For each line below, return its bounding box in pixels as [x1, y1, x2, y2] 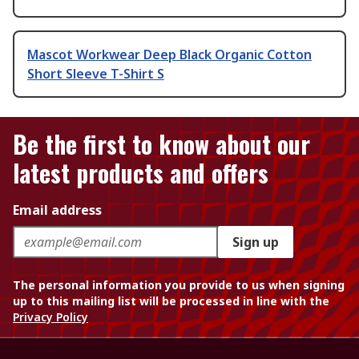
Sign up [232, 233, 279, 252]
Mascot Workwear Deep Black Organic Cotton [27, 46, 312, 64]
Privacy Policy [13, 309, 88, 325]
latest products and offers [13, 155, 268, 192]
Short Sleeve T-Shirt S [27, 65, 164, 83]
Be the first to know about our [13, 126, 310, 163]
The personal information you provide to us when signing [13, 277, 345, 293]
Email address [13, 201, 102, 220]
